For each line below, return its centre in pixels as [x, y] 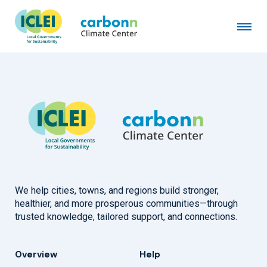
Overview [36, 255]
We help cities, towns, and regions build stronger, [117, 191]
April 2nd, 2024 [47, 35]
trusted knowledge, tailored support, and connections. [126, 217]
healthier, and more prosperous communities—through [126, 204]
